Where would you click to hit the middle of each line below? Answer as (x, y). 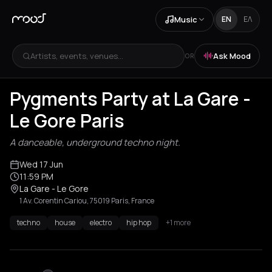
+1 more (178, 223)
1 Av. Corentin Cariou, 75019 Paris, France (87, 201)
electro (101, 223)
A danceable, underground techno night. (95, 142)
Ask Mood (232, 56)
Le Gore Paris (67, 121)
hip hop (139, 223)
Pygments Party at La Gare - (130, 99)
